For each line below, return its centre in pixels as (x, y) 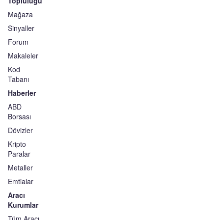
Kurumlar (23, 205)
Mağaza (20, 14)
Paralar (19, 154)
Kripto (17, 144)
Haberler (22, 93)
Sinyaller (21, 28)
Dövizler (20, 130)
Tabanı (18, 79)
